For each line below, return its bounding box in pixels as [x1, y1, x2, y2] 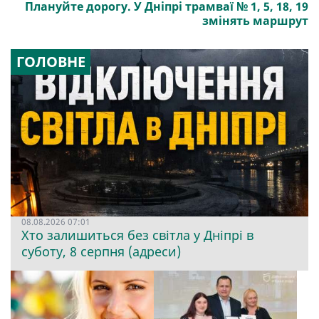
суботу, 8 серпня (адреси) [21, 243, 181, 261]
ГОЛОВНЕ [16, 52, 85, 72]
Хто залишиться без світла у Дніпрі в [21, 226, 253, 244]
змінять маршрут [202, 13, 308, 29]
